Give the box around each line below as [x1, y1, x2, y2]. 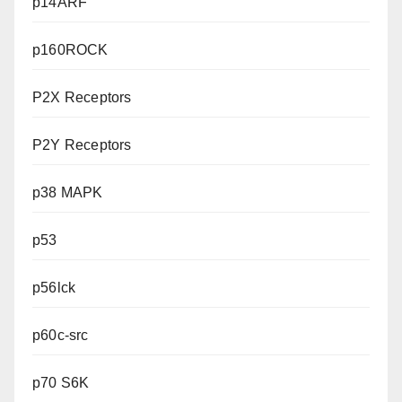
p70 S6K [32, 375, 90, 391]
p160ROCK [32, 42, 109, 58]
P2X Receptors [32, 90, 132, 106]
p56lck [32, 280, 76, 296]
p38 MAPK [32, 185, 103, 201]
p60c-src [32, 328, 89, 344]
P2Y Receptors [32, 137, 132, 153]
